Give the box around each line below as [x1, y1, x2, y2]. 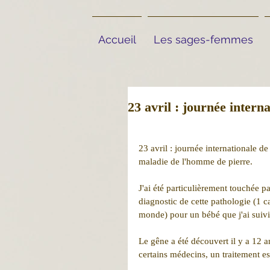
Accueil [98, 33, 136, 46]
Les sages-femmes [153, 33, 253, 46]
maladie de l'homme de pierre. [139, 157, 253, 166]
